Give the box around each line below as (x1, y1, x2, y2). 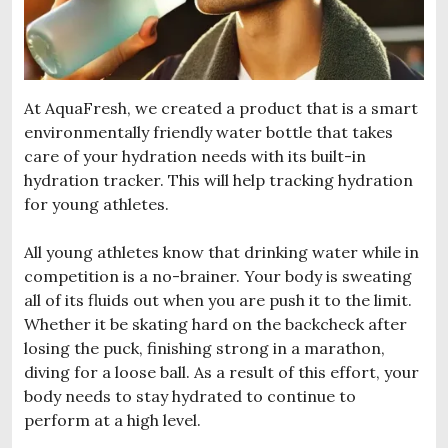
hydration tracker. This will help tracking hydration (24, 169, 413, 190)
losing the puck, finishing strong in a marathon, (24, 337, 385, 358)
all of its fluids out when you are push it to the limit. (24, 289, 412, 310)
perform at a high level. (24, 409, 201, 430)
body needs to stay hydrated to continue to (24, 385, 356, 406)
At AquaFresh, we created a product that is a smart (24, 97, 418, 118)
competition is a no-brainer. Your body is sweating (24, 265, 412, 286)
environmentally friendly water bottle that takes (24, 121, 393, 142)
